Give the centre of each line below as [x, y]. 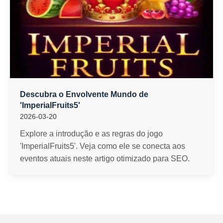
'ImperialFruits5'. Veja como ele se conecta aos [103, 146]
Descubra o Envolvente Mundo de [84, 94]
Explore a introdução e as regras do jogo [91, 134]
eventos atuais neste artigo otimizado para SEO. [105, 159]
